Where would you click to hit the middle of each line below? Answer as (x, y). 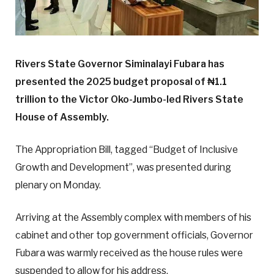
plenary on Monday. (58, 185)
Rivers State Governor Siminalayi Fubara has (120, 64)
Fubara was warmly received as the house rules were (129, 253)
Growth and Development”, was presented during (123, 168)
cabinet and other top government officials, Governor (134, 235)
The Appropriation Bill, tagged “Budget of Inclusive (127, 150)
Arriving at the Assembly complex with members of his (133, 218)
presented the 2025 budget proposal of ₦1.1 (121, 82)
